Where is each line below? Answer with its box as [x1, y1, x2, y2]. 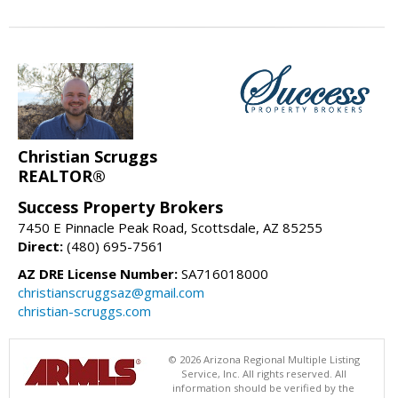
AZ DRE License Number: [18, 265, 178, 283]
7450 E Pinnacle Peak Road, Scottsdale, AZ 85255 [18, 219, 322, 237]
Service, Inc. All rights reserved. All [180, 367, 346, 381]
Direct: [18, 237, 63, 256]
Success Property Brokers [18, 196, 223, 219]
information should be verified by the [172, 381, 354, 395]
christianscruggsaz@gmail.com [18, 283, 204, 302]
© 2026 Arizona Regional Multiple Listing [167, 353, 360, 367]
